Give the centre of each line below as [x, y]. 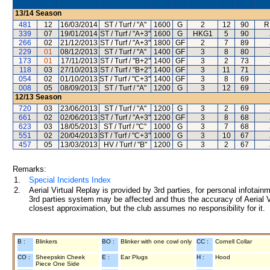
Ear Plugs [134, 257]
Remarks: [30, 169]
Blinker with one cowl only [156, 241]
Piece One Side [58, 264]
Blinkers [46, 241]
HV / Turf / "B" [125, 145]
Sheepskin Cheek [60, 257]
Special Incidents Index [70, 180]
